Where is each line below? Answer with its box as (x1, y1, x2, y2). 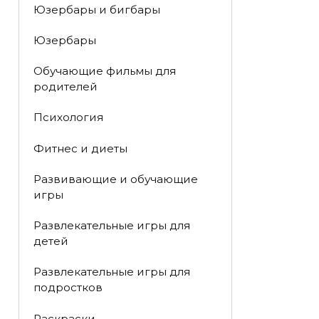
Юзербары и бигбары (33, 2, 160, 16)
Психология (33, 110, 103, 125)
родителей (33, 80, 98, 94)
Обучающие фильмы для (33, 64, 176, 78)
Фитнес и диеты (33, 141, 127, 155)
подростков (33, 281, 103, 295)
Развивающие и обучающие (33, 172, 198, 186)
